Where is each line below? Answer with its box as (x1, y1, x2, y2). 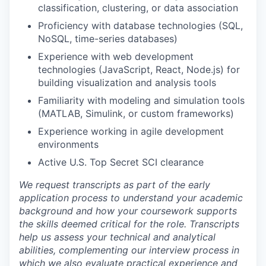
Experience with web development (38, 50, 194, 62)
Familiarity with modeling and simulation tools (38, 94, 245, 106)
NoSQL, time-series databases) (38, 33, 178, 45)
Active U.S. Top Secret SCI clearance (38, 156, 204, 168)
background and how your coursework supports (19, 205, 237, 217)
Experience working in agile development (38, 125, 224, 137)
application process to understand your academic (19, 192, 243, 204)
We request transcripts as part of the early (19, 179, 210, 191)
